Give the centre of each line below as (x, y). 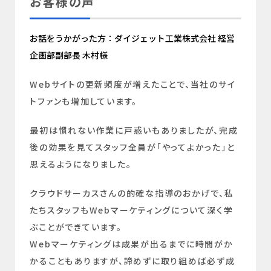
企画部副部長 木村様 (69, 55)
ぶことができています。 (76, 227)
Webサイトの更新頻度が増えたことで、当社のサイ (133, 84)
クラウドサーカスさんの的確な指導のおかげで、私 (132, 193)
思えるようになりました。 (81, 164)
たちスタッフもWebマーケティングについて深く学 (132, 210)
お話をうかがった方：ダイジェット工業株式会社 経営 (132, 38)
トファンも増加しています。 (84, 101)
